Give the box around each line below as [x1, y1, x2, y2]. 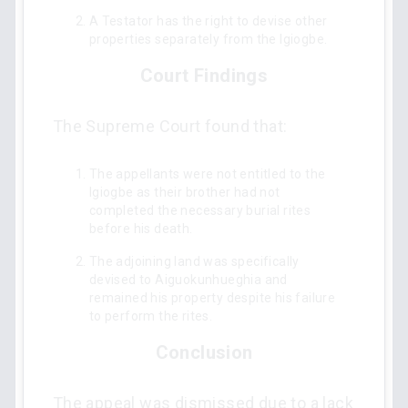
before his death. [88, 221, 193, 236]
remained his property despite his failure [88, 291, 336, 305]
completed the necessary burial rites [88, 203, 311, 218]
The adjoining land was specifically [88, 254, 300, 269]
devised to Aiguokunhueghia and [88, 272, 288, 287]
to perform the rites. [88, 309, 213, 323]
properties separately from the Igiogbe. [88, 32, 328, 46]
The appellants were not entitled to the [88, 167, 326, 181]
